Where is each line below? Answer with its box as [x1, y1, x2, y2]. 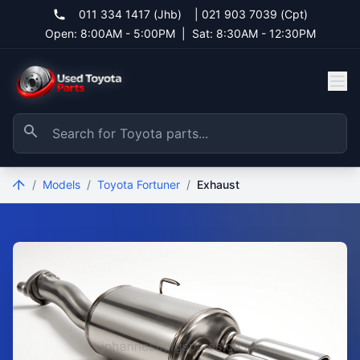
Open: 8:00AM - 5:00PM [44, 27, 175, 40]
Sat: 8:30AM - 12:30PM [191, 27, 316, 40]
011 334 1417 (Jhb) [78, 7, 182, 21]
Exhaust [197, 178, 239, 191]
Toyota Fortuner [97, 178, 180, 191]
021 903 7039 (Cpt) [201, 7, 308, 21]
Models [43, 178, 80, 191]
